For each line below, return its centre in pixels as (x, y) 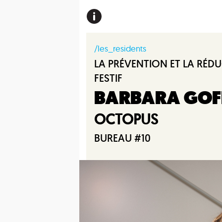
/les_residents (120, 48)
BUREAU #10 (122, 138)
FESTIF (108, 78)
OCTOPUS (126, 119)
